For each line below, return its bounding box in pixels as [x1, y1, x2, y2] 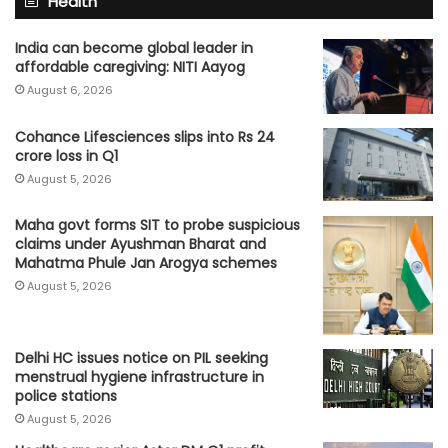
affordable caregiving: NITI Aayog [15, 57, 245, 78]
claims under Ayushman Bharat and [15, 233, 266, 254]
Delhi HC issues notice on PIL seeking [15, 347, 268, 368]
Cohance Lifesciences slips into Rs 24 [15, 127, 275, 148]
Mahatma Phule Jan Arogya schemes [15, 252, 277, 273]
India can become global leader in [15, 38, 253, 59]
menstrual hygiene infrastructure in [15, 366, 264, 387]
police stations [15, 385, 117, 406]
